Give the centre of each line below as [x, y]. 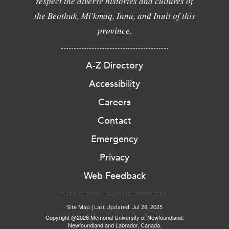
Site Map [78, 207]
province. [114, 30]
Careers [114, 102]
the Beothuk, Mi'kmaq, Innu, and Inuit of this [114, 16]
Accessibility [114, 84]
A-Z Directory [114, 65]
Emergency [114, 139]
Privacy [114, 157]
